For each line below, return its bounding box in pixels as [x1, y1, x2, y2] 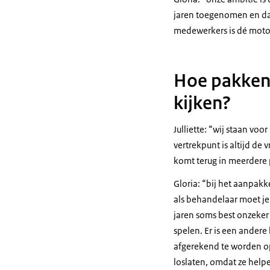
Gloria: [174, 177, 202, 189]
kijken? [174, 91, 231, 115]
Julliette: [174, 123, 209, 135]
